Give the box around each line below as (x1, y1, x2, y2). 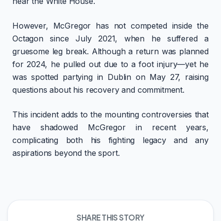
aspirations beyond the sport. (12, 148, 120, 158)
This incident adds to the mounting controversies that (12, 110, 209, 120)
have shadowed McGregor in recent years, (12, 122, 209, 133)
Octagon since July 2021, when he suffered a (12, 34, 209, 44)
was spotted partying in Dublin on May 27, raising (12, 72, 209, 82)
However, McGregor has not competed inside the (12, 21, 209, 31)
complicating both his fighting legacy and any (12, 135, 209, 146)
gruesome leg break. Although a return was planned (12, 46, 209, 57)
